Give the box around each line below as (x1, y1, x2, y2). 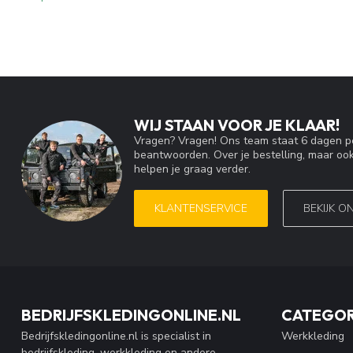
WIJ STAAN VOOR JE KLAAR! (134, 114, 340, 135)
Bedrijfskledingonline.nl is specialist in (21, 328, 211, 344)
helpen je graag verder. (134, 161, 251, 176)
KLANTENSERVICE (154, 200, 247, 216)
